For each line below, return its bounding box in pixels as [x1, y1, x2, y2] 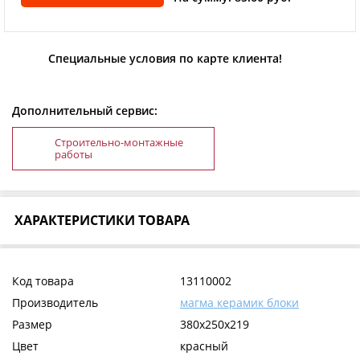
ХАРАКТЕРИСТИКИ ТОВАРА [14, 211, 190, 230]
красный [180, 338, 228, 354]
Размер [12, 317, 52, 333]
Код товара [12, 273, 74, 289]
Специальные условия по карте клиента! [48, 51, 282, 67]
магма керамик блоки [180, 295, 299, 311]
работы [55, 147, 92, 162]
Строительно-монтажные [55, 135, 183, 150]
